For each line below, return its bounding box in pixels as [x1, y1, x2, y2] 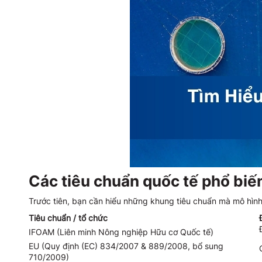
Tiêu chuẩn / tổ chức [28, 213, 108, 223]
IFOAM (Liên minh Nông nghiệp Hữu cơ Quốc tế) [28, 227, 213, 237]
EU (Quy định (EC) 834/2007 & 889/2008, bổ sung [28, 241, 223, 251]
